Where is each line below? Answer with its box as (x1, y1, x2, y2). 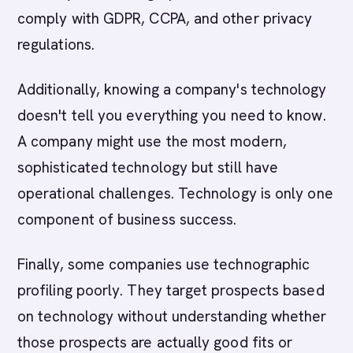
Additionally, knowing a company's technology (17, 80, 327, 99)
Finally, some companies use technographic (17, 255, 310, 274)
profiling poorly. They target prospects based (17, 281, 325, 300)
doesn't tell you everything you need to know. (17, 106, 326, 125)
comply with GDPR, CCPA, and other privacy (17, 9, 313, 28)
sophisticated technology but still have (17, 158, 279, 177)
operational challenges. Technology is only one (17, 184, 333, 203)
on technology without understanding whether (17, 307, 327, 326)
